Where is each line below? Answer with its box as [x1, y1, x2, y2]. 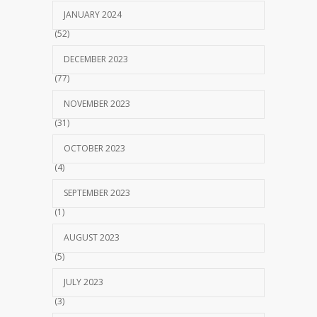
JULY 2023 [64, 276, 103, 289]
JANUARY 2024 [64, 8, 122, 21]
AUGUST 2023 [64, 231, 120, 244]
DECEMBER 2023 [64, 53, 128, 66]
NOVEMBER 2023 [64, 98, 130, 110]
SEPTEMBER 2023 [64, 187, 130, 200]
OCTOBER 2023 [64, 142, 125, 155]
